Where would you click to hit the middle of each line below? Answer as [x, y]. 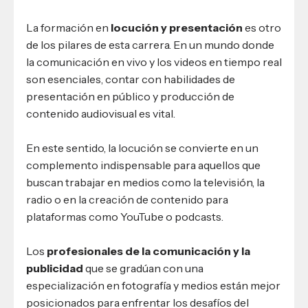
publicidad [55, 268]
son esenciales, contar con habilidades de [131, 79]
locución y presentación [177, 28]
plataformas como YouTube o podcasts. [125, 217]
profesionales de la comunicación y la [148, 251]
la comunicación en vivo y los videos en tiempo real [154, 62]
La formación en [68, 28]
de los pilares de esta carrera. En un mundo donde [150, 45]
